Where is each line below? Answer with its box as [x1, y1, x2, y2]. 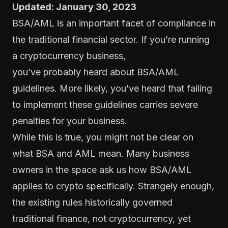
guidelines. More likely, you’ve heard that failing [12, 82, 212, 94]
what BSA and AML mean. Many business [12, 148, 189, 159]
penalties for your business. [12, 115, 127, 126]
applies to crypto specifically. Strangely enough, [12, 180, 214, 191]
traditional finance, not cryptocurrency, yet [12, 213, 191, 224]
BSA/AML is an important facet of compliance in [12, 17, 216, 28]
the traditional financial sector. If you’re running [12, 34, 210, 45]
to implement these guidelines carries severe [12, 99, 198, 110]
